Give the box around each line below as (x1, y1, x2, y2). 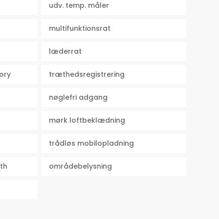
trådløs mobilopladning (49, 138, 134, 149)
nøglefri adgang (49, 92, 108, 103)
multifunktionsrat (49, 23, 111, 34)
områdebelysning (49, 161, 112, 172)
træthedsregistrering (49, 69, 125, 80)
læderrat (49, 46, 82, 57)
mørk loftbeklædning (49, 115, 126, 126)
